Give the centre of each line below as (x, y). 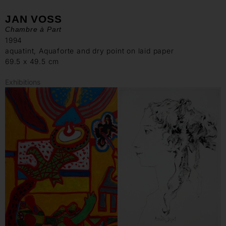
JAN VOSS (34, 19)
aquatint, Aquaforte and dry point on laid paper (90, 51)
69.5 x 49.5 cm (32, 62)
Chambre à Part (34, 30)
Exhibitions (23, 82)
